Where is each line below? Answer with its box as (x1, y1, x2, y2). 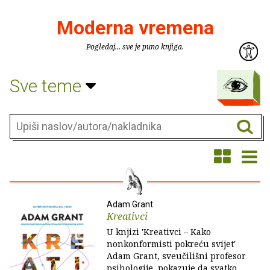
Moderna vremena (56, 16, 214, 39)
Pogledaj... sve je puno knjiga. (86, 42, 184, 52)
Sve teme (10, 75, 86, 96)
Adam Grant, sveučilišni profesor (107, 250, 246, 262)
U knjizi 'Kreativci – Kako (107, 226, 211, 237)
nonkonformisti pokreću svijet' (107, 238, 236, 250)
